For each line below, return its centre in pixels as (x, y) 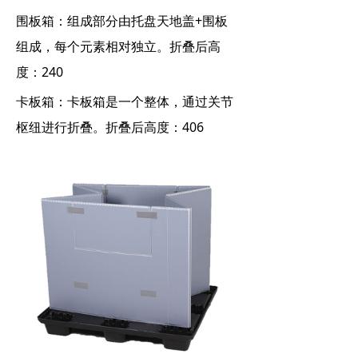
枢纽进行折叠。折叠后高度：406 (110, 127)
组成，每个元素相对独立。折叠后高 (118, 46)
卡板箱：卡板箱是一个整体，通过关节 (125, 101)
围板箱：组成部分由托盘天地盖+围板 (122, 21)
